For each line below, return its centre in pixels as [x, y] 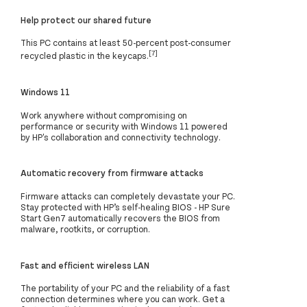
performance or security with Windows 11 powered [124, 126]
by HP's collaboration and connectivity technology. [121, 137]
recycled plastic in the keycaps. [85, 56]
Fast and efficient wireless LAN [85, 265]
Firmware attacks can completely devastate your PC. [128, 196]
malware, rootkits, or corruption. [85, 229]
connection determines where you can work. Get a [123, 298]
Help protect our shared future [86, 20]
